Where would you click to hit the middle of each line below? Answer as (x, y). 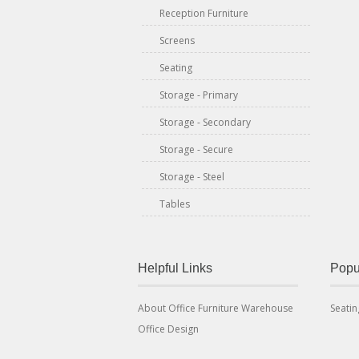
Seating (176, 68)
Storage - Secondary (205, 122)
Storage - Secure (196, 149)
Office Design (168, 329)
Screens (177, 40)
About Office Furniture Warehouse (216, 308)
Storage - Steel (192, 177)
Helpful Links (175, 268)
